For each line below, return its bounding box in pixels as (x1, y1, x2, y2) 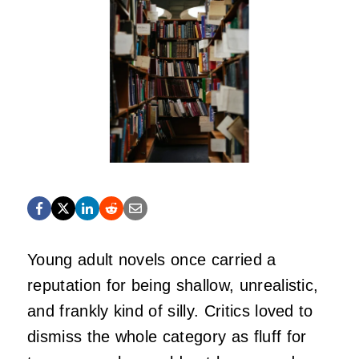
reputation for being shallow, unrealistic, (27, 276, 319, 294)
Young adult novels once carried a (27, 250, 276, 268)
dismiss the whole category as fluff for (27, 327, 307, 345)
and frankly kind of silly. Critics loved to (27, 301, 313, 320)
